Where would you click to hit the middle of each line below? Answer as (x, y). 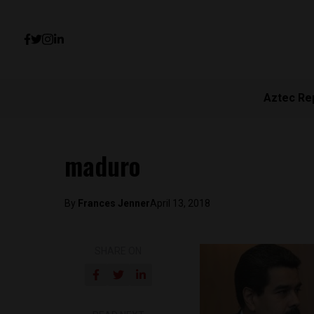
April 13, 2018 (180, 203)
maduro (102, 165)
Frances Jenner (114, 203)
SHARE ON (118, 251)
